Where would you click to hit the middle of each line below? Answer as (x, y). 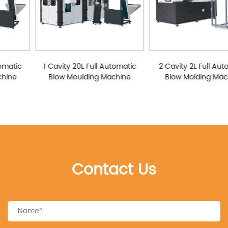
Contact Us (114, 170)
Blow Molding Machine (176, 77)
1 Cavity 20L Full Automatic (62, 66)
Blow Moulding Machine (62, 77)
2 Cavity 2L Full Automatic (176, 66)
